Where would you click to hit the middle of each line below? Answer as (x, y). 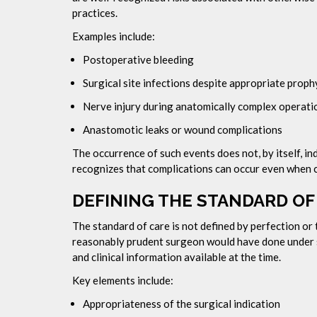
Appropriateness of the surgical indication (181, 304)
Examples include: (114, 36)
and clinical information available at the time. (177, 257)
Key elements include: (123, 280)
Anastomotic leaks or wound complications (183, 129)
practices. (95, 13)
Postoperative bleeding (138, 59)
